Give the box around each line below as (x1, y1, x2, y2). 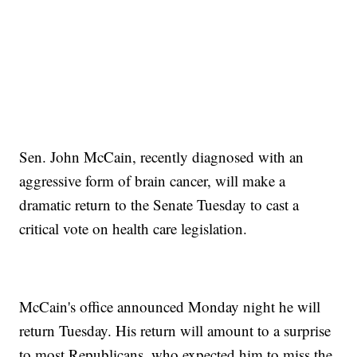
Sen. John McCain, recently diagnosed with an (19, 146, 304, 167)
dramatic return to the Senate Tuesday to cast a (19, 194, 300, 214)
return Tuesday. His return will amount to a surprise (19, 320, 331, 340)
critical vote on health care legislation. (19, 218, 248, 238)
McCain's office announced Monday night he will (19, 296, 321, 316)
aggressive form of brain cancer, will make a (19, 170, 286, 190)
